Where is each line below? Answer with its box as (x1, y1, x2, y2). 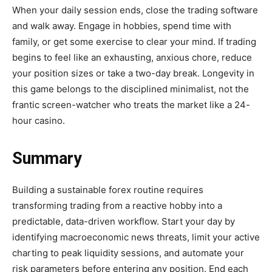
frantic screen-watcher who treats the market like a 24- (12, 98, 250, 110)
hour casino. (12, 114, 65, 126)
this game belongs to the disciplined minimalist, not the (12, 83, 249, 95)
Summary (12, 148, 82, 168)
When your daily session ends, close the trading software (12, 4, 258, 16)
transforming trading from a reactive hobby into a (12, 199, 222, 211)
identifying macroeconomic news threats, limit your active (12, 231, 260, 243)
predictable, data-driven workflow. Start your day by (12, 215, 235, 227)
